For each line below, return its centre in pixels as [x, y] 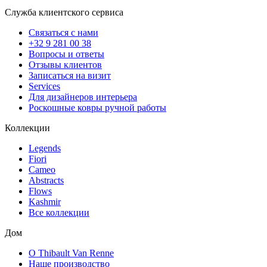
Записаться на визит [70, 76]
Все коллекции [59, 213]
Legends [45, 148]
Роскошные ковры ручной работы [97, 108]
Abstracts [46, 181]
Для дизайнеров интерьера [83, 97]
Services [44, 86]
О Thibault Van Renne [71, 253]
